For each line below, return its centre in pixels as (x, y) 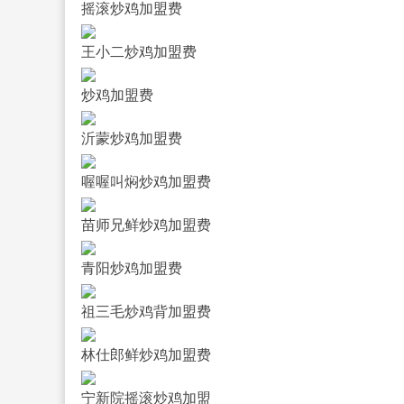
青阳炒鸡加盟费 (131, 268)
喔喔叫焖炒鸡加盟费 (146, 181)
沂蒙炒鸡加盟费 (131, 138)
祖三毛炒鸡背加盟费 (146, 311)
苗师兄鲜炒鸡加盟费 (146, 225)
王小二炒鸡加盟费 (138, 51)
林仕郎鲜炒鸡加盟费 (146, 354)
